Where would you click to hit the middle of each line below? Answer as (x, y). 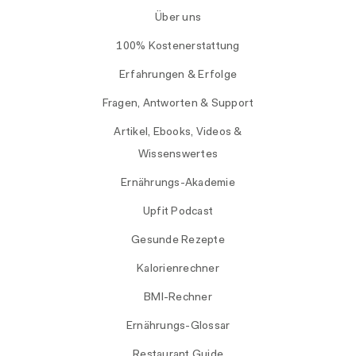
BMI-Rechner (178, 298)
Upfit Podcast (178, 212)
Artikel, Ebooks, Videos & (178, 132)
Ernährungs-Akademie (178, 183)
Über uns (178, 18)
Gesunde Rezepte (178, 240)
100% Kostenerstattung (178, 46)
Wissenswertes (178, 155)
